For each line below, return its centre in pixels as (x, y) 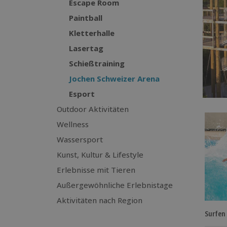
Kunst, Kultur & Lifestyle (100, 155)
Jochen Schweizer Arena (114, 79)
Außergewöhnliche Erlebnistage (115, 185)
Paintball (86, 18)
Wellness (73, 124)
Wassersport (80, 139)
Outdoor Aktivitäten (93, 109)
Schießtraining (97, 63)
